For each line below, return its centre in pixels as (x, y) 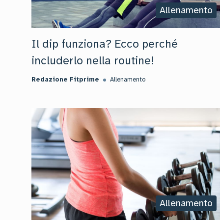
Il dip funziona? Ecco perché (105, 44)
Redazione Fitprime (65, 80)
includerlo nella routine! (93, 61)
